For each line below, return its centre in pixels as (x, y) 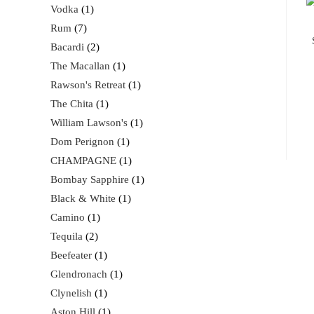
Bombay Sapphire (90, 179)
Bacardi (67, 47)
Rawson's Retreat (88, 85)
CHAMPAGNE (83, 161)
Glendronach (79, 274)
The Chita (72, 104)
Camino (68, 217)
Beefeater (71, 255)
